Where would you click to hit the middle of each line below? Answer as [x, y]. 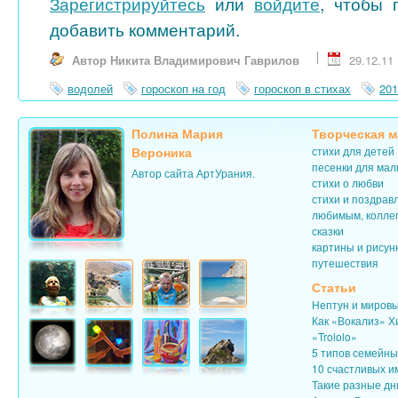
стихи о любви [348, 182]
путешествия [345, 262]
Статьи [334, 287]
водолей [90, 88]
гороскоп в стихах [302, 88]
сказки [328, 230]
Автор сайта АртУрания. [193, 172]
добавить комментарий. [145, 29]
